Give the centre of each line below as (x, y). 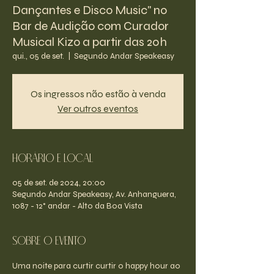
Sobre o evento (49, 242)
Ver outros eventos (98, 109)
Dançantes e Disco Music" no (90, 10)
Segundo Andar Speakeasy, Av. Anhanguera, (94, 194)
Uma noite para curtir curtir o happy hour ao (97, 266)
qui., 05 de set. (38, 56)
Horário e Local (53, 159)
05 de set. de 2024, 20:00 (59, 183)
